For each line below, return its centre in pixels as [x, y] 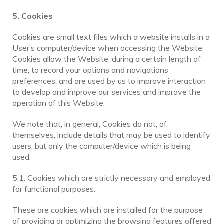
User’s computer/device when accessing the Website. [108, 48]
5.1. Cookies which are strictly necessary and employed [111, 178]
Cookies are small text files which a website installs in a [111, 37]
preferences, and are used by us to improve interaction [109, 81]
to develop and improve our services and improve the [107, 92]
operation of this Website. [59, 103]
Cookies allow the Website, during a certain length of [107, 59]
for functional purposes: [54, 189]
